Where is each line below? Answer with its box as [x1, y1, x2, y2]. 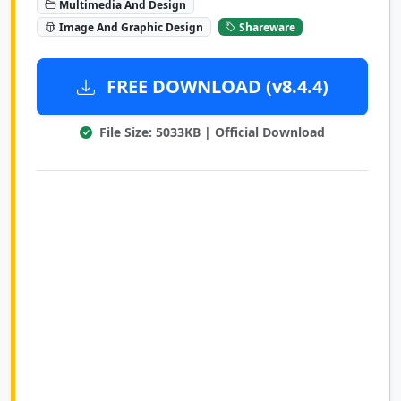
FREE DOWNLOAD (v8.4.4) [101, 74, 328, 99]
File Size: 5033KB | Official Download [96, 124, 325, 141]
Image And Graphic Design [58, 19, 203, 35]
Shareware [239, 19, 296, 35]
